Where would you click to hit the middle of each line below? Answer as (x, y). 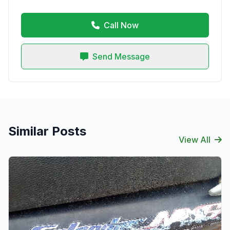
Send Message (121, 56)
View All (195, 140)
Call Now (121, 25)
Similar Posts (47, 131)
